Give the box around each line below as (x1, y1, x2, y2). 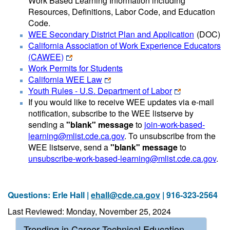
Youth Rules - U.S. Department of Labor (28, 85, 172, 97)
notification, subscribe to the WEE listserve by (28, 107, 194, 119)
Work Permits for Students (28, 62, 123, 74)
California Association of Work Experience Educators (28, 40, 221, 51)
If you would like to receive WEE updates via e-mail (28, 96, 214, 108)
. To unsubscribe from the (124, 130, 216, 142)
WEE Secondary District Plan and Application (28, 28, 194, 40)
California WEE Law (28, 73, 102, 85)
